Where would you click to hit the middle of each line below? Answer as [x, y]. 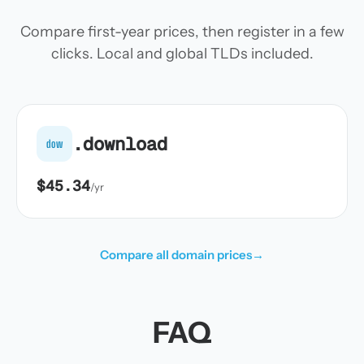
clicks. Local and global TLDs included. [182, 54]
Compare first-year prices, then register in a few [182, 32]
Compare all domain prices [176, 255]
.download [120, 143]
